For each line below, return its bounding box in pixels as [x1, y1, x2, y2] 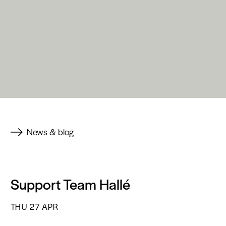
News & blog [27, 126, 74, 138]
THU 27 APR [11, 200, 59, 213]
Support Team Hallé [11, 174, 130, 194]
